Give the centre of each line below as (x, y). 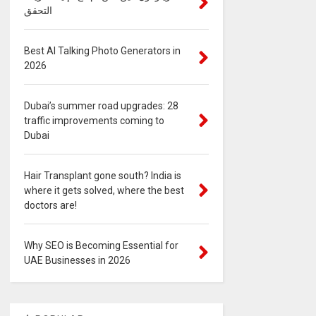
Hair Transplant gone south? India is (102, 175)
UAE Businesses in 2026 (77, 260)
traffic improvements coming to (94, 120)
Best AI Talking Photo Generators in (102, 50)
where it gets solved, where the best (104, 190)
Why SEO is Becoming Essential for (101, 245)
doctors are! (50, 205)
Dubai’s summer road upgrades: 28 (101, 105)
